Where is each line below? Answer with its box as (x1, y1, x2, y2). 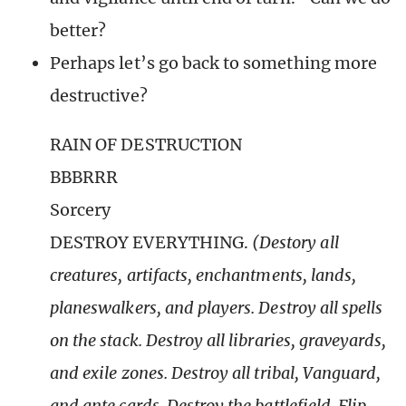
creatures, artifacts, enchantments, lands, (50, 265, 357, 286)
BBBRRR (50, 167, 119, 188)
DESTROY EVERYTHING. (50, 232, 252, 254)
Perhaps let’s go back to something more (50, 53, 377, 74)
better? (50, 20, 107, 42)
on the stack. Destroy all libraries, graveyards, (50, 330, 387, 352)
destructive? (50, 85, 148, 107)
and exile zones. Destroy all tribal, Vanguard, (50, 362, 382, 384)
